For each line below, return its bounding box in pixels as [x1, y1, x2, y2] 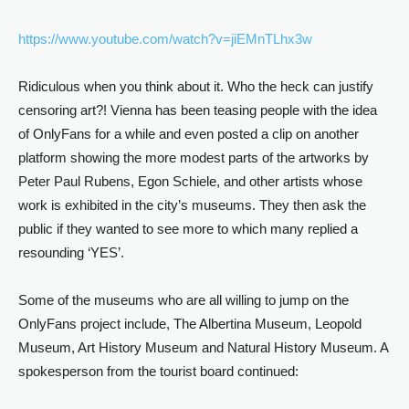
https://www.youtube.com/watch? [18, 31, 215, 47]
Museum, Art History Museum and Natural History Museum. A [18, 340, 388, 355]
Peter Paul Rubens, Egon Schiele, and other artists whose [18, 173, 362, 189]
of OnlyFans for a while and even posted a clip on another [18, 126, 359, 142]
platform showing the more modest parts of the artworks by [18, 150, 369, 165]
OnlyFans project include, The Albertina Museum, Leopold [18, 316, 362, 331]
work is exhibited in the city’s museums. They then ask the [18, 197, 366, 213]
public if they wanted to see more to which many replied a [18, 221, 358, 236]
